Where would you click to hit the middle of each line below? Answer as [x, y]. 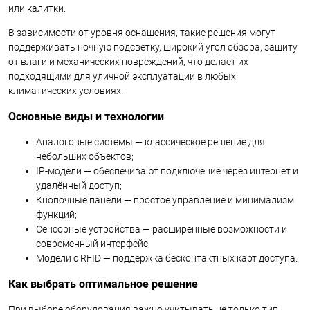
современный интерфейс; [93, 243]
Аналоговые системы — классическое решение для [151, 142]
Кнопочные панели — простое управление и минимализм [165, 200]
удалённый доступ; [79, 185]
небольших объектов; [85, 156]
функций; [56, 214]
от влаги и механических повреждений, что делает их [128, 61]
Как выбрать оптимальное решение [103, 284]
